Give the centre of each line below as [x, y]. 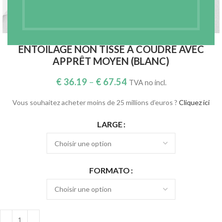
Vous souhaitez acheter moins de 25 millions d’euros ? [96, 102]
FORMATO [110, 170]
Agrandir [42, 14]
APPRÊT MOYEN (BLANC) [111, 61]
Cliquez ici [194, 102]
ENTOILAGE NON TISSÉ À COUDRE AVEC [111, 49]
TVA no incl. [147, 82]
